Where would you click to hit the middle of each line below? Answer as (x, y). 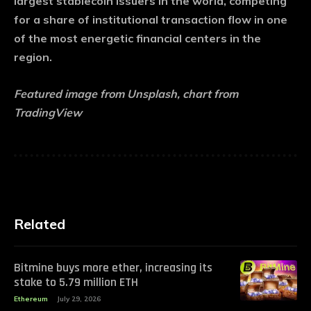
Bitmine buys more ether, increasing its (113, 268)
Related (40, 224)
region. (33, 57)
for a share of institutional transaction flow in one (151, 20)
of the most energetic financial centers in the (137, 39)
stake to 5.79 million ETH (76, 283)
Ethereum (31, 299)
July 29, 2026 (79, 299)
